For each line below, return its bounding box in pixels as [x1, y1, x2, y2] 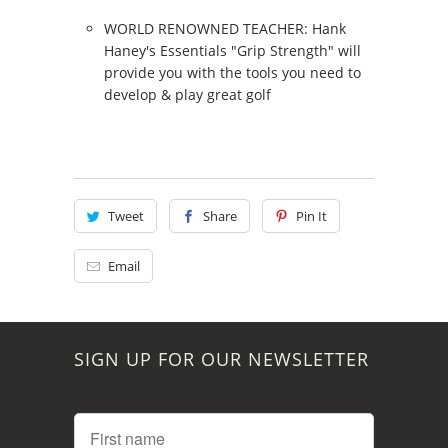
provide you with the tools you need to [104, 62, 361, 82]
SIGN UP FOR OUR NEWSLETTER [74, 346, 369, 371]
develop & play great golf [104, 84, 271, 104]
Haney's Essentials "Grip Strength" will [104, 40, 361, 60]
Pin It [295, 206, 327, 225]
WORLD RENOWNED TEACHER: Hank [104, 18, 346, 38]
